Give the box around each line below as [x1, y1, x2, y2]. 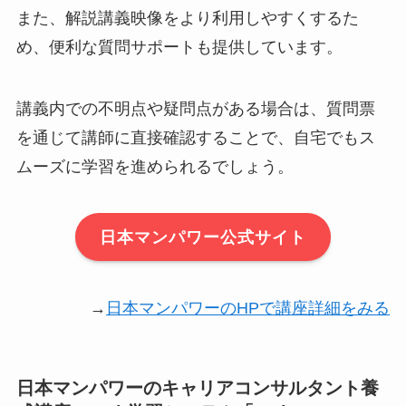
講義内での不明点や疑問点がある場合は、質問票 [15, 99, 375, 118]
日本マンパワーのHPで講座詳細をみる [106, 299, 391, 318]
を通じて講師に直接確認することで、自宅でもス [15, 128, 375, 147]
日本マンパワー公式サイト [100, 227, 306, 246]
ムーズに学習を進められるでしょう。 [15, 157, 294, 176]
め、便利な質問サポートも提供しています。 [15, 37, 343, 56]
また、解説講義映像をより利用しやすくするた [15, 8, 359, 27]
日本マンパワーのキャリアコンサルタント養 [15, 378, 379, 399]
